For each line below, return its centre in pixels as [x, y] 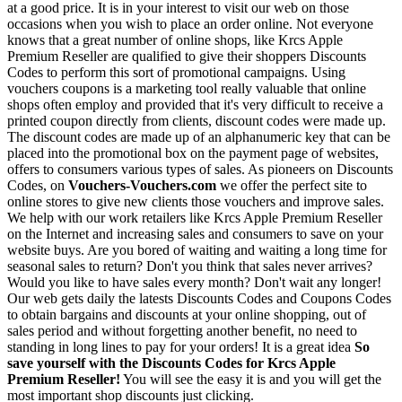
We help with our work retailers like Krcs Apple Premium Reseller [195, 218]
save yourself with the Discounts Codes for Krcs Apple [171, 363]
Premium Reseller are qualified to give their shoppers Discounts [187, 57]
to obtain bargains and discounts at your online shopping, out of [187, 315]
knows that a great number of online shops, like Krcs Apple [175, 40]
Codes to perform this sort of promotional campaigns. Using [176, 73]
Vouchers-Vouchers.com [142, 186]
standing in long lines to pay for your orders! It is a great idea [181, 347]
